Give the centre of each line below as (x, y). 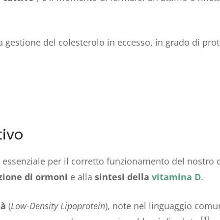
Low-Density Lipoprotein (58, 206)
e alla (82, 177)
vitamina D (176, 177)
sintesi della (123, 177)
